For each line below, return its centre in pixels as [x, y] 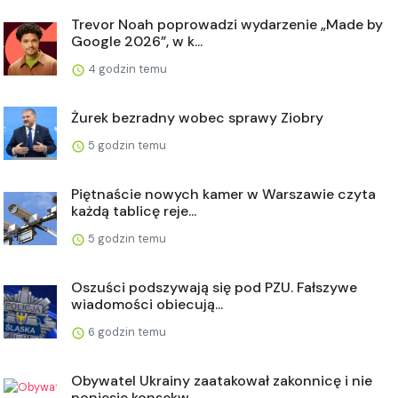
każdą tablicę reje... [134, 211]
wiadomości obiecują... [147, 304]
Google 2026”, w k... [137, 41]
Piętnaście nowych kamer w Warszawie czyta [223, 194]
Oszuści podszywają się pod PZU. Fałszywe [214, 287]
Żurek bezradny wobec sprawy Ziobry [197, 118]
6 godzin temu [126, 332]
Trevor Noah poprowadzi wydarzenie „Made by [227, 24]
